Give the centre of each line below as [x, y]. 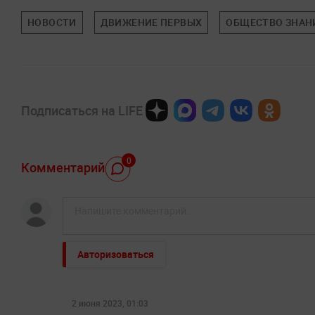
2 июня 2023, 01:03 [110, 303]
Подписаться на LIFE [82, 110]
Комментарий [63, 168]
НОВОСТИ [52, 22]
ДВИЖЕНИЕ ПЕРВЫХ [151, 22]
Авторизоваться [116, 254]
